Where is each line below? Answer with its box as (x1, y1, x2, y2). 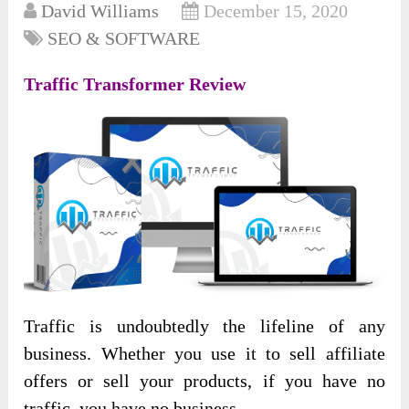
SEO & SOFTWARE (47, 28, 201, 49)
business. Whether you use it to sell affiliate (24, 343, 385, 364)
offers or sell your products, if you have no (24, 371, 385, 392)
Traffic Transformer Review (24, 74, 246, 95)
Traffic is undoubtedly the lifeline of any (24, 316, 385, 337)
